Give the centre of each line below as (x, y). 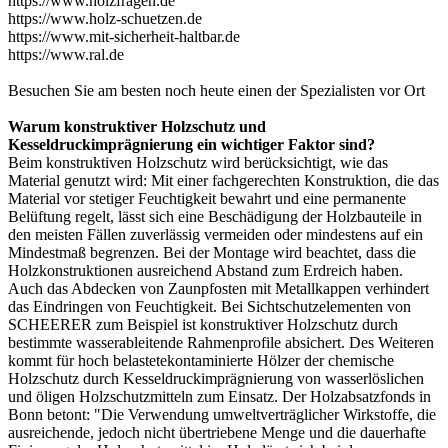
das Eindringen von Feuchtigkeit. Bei (127, 307)
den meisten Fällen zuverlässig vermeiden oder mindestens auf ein (215, 235)
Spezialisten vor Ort (362, 91)
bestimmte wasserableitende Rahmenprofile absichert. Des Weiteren (221, 343)
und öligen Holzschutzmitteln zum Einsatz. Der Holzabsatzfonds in (219, 397)
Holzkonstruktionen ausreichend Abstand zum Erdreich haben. (205, 271)
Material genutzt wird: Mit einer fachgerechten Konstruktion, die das (223, 181)
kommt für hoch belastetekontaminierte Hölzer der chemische (201, 361)
